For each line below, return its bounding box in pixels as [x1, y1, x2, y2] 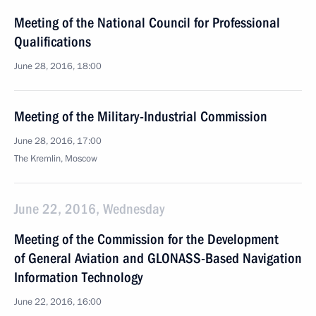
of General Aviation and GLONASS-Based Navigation [14, 250, 302, 267]
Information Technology [14, 269, 142, 286]
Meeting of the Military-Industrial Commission [14, 108, 267, 125]
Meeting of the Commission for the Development [14, 231, 279, 248]
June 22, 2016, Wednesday [14, 200, 164, 217]
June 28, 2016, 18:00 [14, 60, 102, 73]
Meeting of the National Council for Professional [14, 14, 280, 31]
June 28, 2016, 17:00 [14, 135, 102, 147]
